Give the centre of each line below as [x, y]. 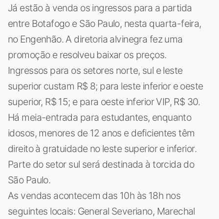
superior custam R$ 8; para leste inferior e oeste [106, 86]
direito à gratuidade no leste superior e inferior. [102, 148]
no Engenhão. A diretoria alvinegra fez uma [95, 39]
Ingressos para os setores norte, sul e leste [95, 70]
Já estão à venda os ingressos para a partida [100, 8]
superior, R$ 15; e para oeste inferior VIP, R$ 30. [104, 101]
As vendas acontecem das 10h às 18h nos [94, 195]
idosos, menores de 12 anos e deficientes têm [101, 133]
